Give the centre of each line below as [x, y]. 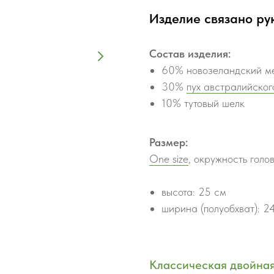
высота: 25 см [194, 192]
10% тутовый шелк [203, 103]
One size [169, 159]
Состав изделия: [190, 54]
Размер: [168, 142]
